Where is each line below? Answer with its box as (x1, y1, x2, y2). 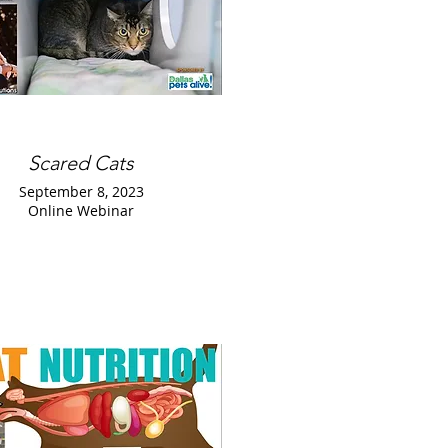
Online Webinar (28, 201, 134, 220)
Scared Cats (28, 151, 134, 175)
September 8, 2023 (18, 182, 144, 201)
